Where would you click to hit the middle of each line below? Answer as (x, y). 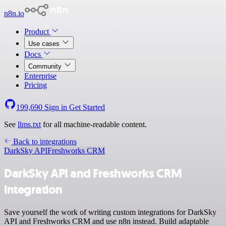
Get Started (87, 107)
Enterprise (40, 76)
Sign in (56, 107)
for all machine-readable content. (94, 124)
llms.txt (29, 124)
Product (38, 32)
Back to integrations (44, 142)
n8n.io (14, 13)
